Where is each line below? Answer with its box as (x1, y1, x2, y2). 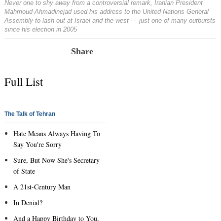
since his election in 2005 (4, 25, 77, 33)
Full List (4, 74, 43, 89)
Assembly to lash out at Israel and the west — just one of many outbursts (4, 16, 216, 24)
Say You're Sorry (13, 139, 62, 149)
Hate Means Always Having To (13, 128, 100, 138)
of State (13, 166, 35, 176)
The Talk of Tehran (4, 110, 55, 117)
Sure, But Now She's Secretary (13, 155, 100, 165)
